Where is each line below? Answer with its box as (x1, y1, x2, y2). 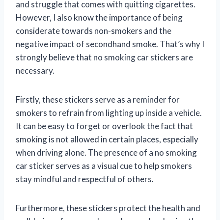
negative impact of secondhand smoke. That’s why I (16, 39, 204, 50)
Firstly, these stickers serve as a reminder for (16, 94, 180, 105)
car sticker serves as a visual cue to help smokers (16, 161, 192, 171)
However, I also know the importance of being (16, 12, 183, 23)
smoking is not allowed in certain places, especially (16, 134, 198, 145)
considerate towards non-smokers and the (16, 26, 171, 36)
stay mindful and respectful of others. (16, 174, 154, 185)
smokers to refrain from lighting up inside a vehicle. (16, 108, 202, 118)
